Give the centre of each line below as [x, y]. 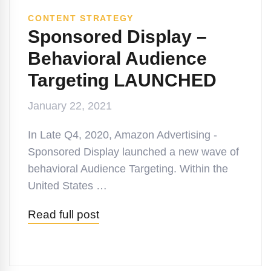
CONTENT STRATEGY [81, 18]
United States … [67, 186]
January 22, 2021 [70, 106]
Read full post [64, 214]
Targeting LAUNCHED [122, 80]
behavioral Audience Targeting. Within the [128, 169]
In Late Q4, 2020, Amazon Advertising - [122, 135]
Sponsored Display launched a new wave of [133, 152]
